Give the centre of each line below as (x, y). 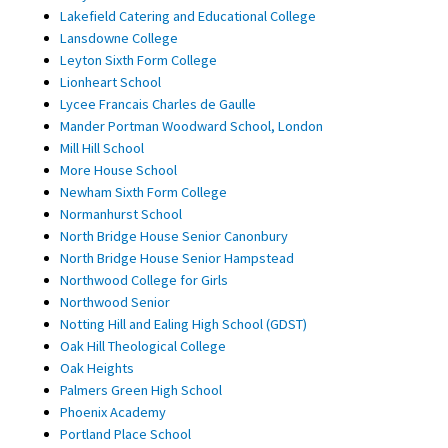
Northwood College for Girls (144, 279)
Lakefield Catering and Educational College (188, 15)
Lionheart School (110, 81)
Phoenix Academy (113, 411)
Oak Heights (97, 367)
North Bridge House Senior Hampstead (177, 257)
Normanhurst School (121, 213)
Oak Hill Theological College (143, 345)
